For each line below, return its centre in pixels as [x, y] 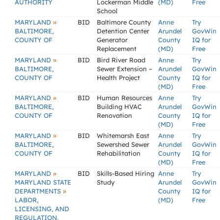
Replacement [117, 49]
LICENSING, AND [42, 209]
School [107, 11]
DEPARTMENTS [39, 191]
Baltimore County [124, 22]
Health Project [118, 78]
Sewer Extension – [124, 69]
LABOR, [27, 200]
